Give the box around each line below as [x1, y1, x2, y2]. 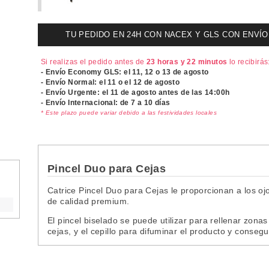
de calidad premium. [47, 196, 130, 206]
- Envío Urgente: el [41, 88, 110, 97]
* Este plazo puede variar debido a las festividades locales [41, 109, 217, 116]
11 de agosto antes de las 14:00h [110, 88, 230, 97]
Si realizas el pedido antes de [41, 57, 147, 66]
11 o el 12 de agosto [107, 77, 180, 86]
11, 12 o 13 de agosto [132, 67, 209, 76]
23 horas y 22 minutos [147, 57, 228, 66]
